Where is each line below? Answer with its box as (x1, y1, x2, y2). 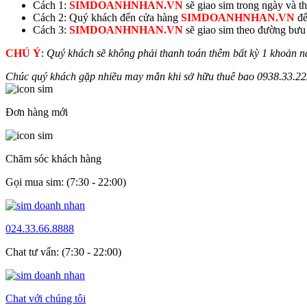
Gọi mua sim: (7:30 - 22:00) (5, 175, 126, 188)
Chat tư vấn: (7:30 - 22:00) (5, 245, 121, 258)
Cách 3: (33, 23, 66, 36)
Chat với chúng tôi (5, 292, 86, 304)
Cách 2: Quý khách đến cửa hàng (33, 11, 178, 23)
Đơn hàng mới (5, 106, 68, 118)
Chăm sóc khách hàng (5, 152, 101, 164)
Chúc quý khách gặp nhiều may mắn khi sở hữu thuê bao (5, 70, 254, 82)
